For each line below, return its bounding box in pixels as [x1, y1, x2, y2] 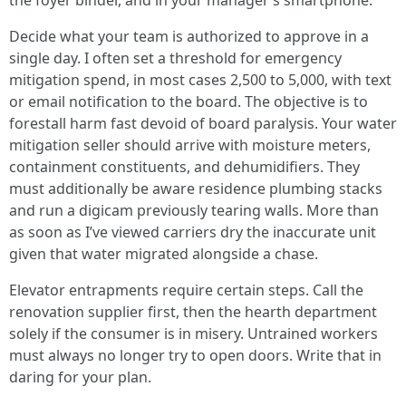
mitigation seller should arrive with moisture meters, [9, 135, 371, 155]
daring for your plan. [9, 367, 151, 387]
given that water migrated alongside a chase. [9, 244, 318, 264]
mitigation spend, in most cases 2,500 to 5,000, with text [9, 70, 391, 90]
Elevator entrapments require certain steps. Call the [9, 280, 363, 300]
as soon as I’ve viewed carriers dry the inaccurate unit [9, 222, 376, 242]
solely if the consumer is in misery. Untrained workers [9, 324, 378, 343]
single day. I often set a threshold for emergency [9, 48, 342, 68]
